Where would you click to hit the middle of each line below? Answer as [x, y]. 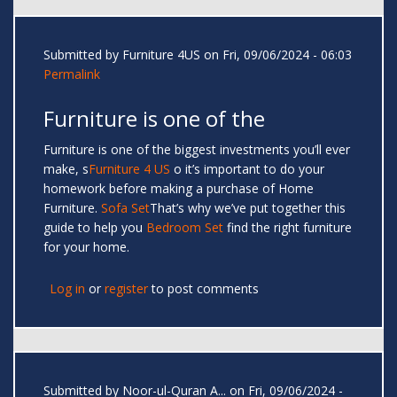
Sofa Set [125, 208]
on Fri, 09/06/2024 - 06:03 [276, 55]
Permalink [72, 74]
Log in [67, 289]
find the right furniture [288, 228]
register [126, 289]
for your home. [86, 247]
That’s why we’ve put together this [248, 208]
